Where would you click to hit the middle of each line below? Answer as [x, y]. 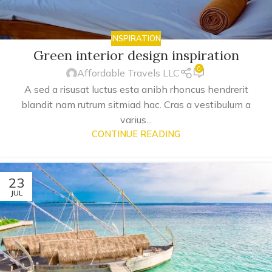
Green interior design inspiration [136, 56]
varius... [136, 119]
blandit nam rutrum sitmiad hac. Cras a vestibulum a [136, 104]
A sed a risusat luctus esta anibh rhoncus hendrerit [136, 89]
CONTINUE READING [136, 134]
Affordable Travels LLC [129, 73]
